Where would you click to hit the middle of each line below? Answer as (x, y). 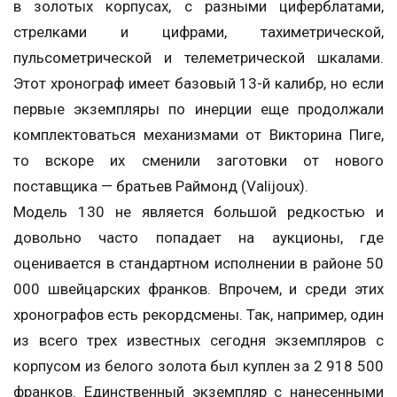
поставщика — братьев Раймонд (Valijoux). (161, 186)
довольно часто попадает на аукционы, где (198, 237)
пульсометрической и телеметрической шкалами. (198, 57)
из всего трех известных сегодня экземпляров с (198, 340)
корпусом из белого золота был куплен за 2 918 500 (198, 366)
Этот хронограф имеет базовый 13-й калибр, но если (198, 83)
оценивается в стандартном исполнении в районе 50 (198, 263)
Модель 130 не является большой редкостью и (198, 211)
